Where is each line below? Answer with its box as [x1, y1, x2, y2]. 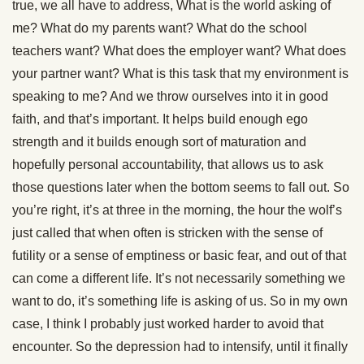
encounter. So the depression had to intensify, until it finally [12, 340, 348, 353]
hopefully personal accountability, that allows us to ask [12, 158, 323, 171]
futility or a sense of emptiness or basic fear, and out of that [12, 249, 346, 262]
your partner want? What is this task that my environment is [12, 67, 349, 80]
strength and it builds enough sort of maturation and [12, 135, 306, 149]
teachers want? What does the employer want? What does [12, 44, 346, 58]
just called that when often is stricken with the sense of [12, 226, 323, 240]
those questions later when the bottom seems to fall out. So [12, 180, 349, 194]
